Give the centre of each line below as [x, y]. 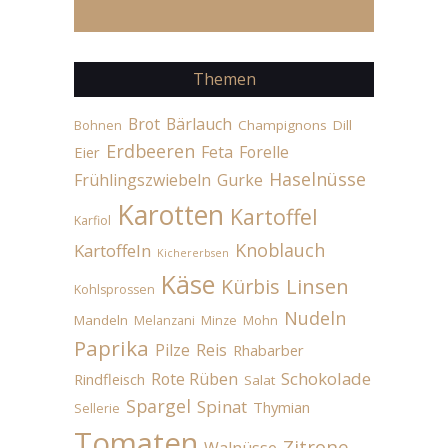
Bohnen [98, 125]
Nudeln [315, 317]
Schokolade [326, 378]
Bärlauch [199, 123]
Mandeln [101, 319]
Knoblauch [280, 249]
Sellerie [97, 408]
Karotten [170, 214]
